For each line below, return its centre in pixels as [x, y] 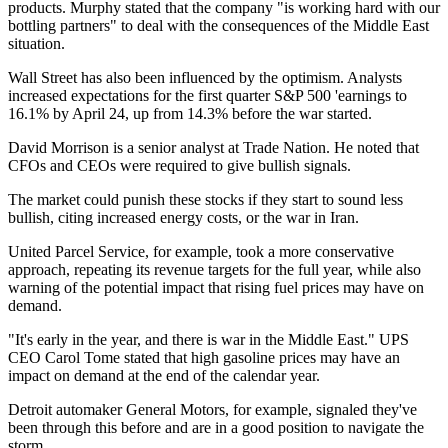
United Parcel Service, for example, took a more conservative [201, 252]
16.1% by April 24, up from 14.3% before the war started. [190, 114]
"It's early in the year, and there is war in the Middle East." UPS [208, 340]
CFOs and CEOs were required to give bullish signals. [179, 166]
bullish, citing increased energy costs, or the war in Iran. [183, 218]
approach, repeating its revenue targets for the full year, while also [214, 270]
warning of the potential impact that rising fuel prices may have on [216, 288]
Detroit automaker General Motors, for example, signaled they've [212, 410]
